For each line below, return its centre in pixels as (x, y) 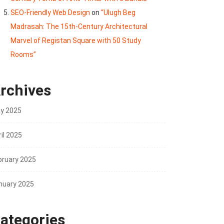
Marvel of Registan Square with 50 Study (76, 41)
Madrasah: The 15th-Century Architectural (79, 27)
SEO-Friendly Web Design (50, 13)
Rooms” (23, 55)
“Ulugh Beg (118, 13)
